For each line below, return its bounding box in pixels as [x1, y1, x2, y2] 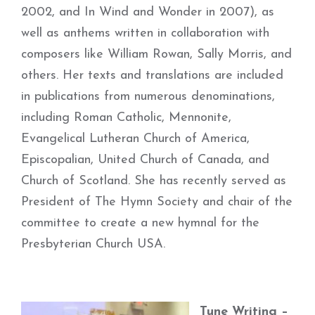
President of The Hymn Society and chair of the [21, 195, 292, 209]
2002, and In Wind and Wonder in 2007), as [21, 6, 274, 19]
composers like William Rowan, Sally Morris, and [21, 48, 292, 61]
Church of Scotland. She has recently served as [21, 174, 286, 188]
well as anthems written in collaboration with [21, 27, 269, 40]
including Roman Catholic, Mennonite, [21, 111, 231, 124]
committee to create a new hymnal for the [21, 217, 259, 230]
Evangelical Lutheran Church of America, [21, 132, 250, 146]
